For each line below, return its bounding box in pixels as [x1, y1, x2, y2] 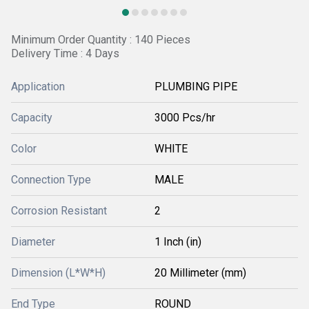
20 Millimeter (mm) [154, 266, 246, 279]
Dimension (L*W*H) [11, 266, 106, 279]
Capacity [11, 111, 52, 124]
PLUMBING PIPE [154, 80, 237, 93]
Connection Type [11, 173, 91, 186]
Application [11, 80, 65, 93]
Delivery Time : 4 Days [11, 47, 119, 60]
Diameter [11, 235, 55, 248]
